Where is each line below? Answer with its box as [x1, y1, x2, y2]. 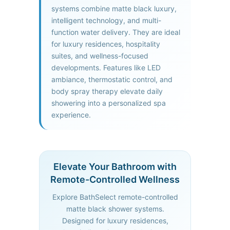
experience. [51, 110, 91, 119]
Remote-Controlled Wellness [50, 174, 180, 185]
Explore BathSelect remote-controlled [52, 192, 178, 201]
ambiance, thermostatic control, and [51, 74, 172, 84]
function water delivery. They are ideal [51, 27, 180, 36]
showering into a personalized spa [51, 98, 166, 107]
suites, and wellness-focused [51, 51, 148, 60]
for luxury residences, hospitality [51, 39, 160, 48]
